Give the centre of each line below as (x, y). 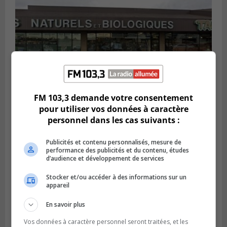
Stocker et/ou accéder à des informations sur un (117, 177)
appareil (58, 185)
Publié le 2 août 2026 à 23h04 (59, 123)
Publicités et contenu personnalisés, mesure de (114, 142)
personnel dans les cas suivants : (113, 120)
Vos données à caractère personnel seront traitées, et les (106, 222)
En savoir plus (66, 204)
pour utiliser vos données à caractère (113, 109)
